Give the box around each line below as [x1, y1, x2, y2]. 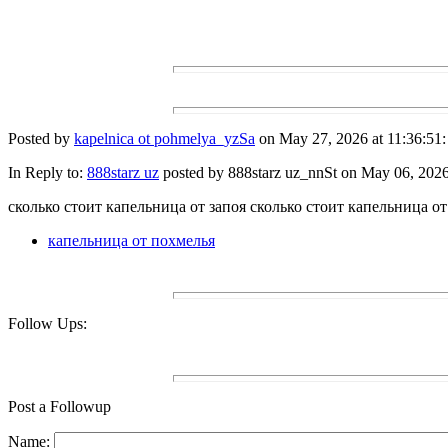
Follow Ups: [8, 315, 87, 333]
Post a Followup [8, 398, 111, 416]
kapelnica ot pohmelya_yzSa [74, 130, 255, 148]
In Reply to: [8, 164, 87, 182]
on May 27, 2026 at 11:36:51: [255, 130, 446, 148]
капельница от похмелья [48, 232, 215, 250]
